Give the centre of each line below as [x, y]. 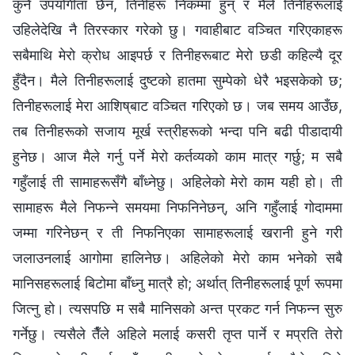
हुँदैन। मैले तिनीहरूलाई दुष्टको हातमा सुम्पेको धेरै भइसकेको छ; [177, 80]
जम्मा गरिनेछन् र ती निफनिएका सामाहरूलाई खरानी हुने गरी [177, 232]
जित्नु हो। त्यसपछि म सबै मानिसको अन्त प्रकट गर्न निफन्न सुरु [177, 308]
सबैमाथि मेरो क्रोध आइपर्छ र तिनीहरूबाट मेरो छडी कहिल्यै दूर [177, 55]
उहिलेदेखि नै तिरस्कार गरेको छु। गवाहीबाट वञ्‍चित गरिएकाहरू [177, 29]
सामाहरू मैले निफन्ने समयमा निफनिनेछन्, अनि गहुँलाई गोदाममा [177, 207]
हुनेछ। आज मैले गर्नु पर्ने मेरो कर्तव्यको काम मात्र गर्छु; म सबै [177, 156]
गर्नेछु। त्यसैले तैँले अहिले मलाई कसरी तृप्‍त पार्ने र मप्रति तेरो [177, 334]
